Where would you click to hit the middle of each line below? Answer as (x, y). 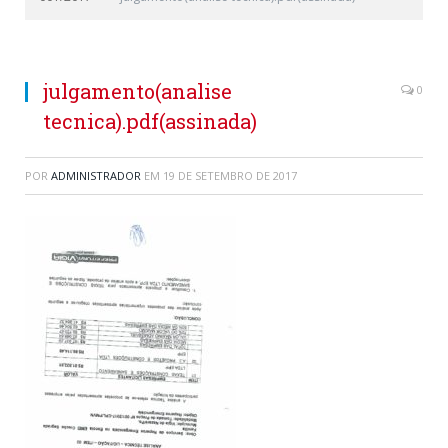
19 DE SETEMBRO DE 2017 (230, 175)
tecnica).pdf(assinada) (150, 121)
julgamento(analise (137, 91)
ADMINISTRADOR (96, 175)
